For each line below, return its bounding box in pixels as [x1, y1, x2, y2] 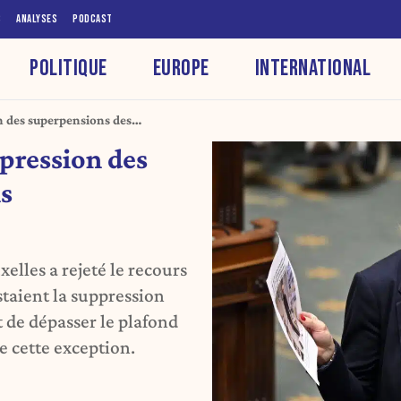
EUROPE [152, 54, 209, 82]
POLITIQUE [30, 54, 107, 82]
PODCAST [73, 12, 113, 26]
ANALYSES [16, 12, 57, 26]
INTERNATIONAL [254, 54, 371, 82]
